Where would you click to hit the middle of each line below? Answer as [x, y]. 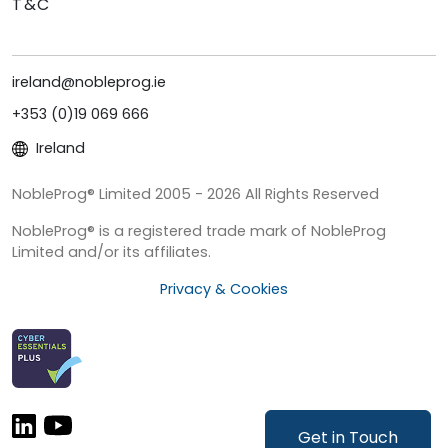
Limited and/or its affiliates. [111, 252]
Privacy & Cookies [224, 289]
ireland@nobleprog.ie [89, 82]
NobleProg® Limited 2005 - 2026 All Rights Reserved [195, 194]
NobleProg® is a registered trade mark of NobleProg [199, 231]
